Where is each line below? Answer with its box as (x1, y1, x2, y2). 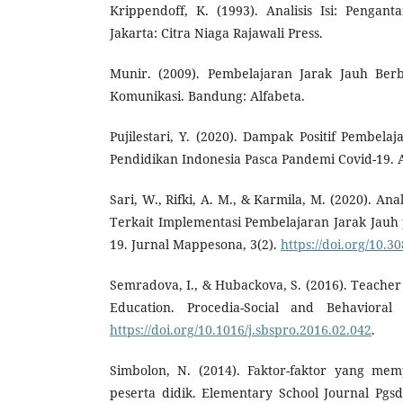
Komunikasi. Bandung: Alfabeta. (110, 86, 305, 104)
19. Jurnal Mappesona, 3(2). (110, 235, 281, 253)
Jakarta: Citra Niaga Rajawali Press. (110, 23, 323, 41)
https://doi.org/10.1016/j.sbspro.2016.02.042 (110, 320, 372, 338)
